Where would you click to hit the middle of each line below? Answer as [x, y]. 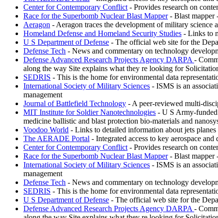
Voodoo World [46, 129]
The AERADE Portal [56, 138]
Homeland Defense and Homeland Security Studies [102, 33]
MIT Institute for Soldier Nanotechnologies [90, 112]
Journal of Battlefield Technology [75, 103]
